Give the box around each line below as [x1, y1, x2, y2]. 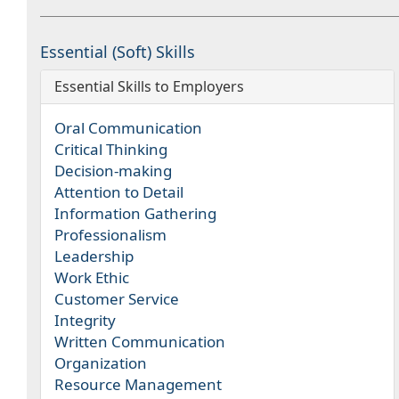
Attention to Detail [54, 182, 183, 202]
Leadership [54, 246, 134, 266]
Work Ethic [54, 267, 129, 288]
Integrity [54, 310, 116, 330]
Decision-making [54, 160, 172, 181]
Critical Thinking [54, 139, 167, 159]
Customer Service [54, 289, 179, 309]
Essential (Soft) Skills [40, 41, 195, 62]
